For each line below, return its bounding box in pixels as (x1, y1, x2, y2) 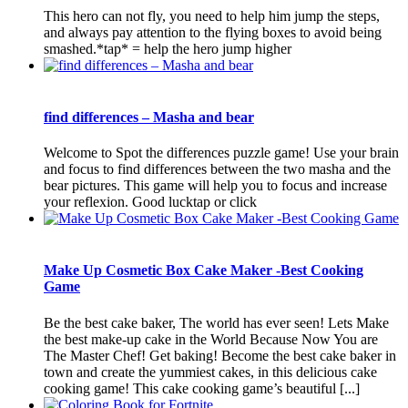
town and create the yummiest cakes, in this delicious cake (44, 363, 377, 380)
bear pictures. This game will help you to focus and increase (44, 178, 387, 194)
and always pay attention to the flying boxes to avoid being (44, 24, 382, 40)
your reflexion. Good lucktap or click (44, 194, 257, 210)
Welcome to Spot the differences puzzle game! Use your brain (44, 145, 399, 161)
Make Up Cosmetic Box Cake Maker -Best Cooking (44, 262, 363, 279)
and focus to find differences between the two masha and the (44, 161, 391, 178)
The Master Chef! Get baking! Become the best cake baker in (44, 347, 396, 363)
